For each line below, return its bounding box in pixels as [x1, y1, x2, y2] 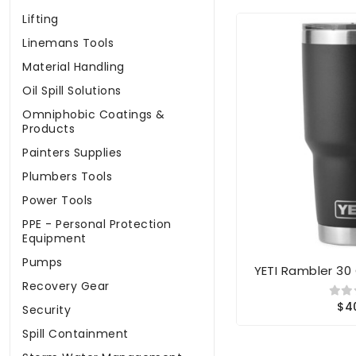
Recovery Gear [22, 278, 110, 295]
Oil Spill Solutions [22, 83, 122, 99]
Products [22, 121, 75, 137]
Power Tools [22, 192, 93, 209]
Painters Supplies [22, 145, 122, 161]
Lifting [22, 11, 59, 28]
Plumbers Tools [22, 168, 112, 185]
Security [22, 302, 71, 319]
